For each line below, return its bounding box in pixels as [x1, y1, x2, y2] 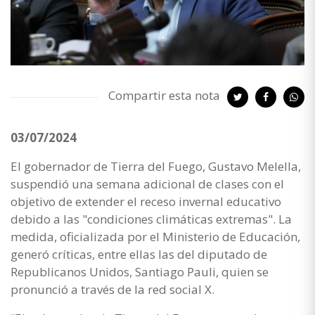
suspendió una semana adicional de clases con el [11, 175, 284, 192]
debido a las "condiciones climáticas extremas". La [11, 210, 292, 227]
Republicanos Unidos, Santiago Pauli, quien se [11, 263, 269, 280]
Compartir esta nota [108, 86, 220, 103]
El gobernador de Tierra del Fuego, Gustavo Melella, [11, 157, 301, 174]
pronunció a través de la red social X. [11, 281, 214, 297]
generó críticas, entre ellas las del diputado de [11, 245, 267, 262]
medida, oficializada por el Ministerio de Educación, [11, 228, 300, 245]
